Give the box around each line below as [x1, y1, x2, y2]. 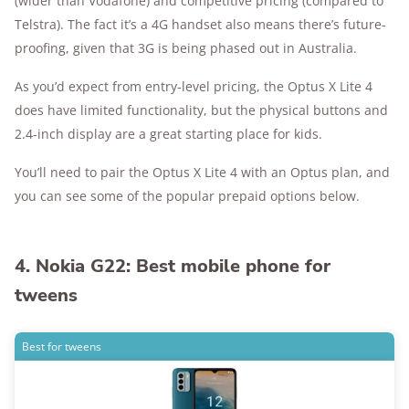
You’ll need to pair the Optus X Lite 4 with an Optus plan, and [15, 163, 390, 182]
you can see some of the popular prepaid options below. [15, 187, 360, 205]
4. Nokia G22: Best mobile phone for [15, 254, 330, 279]
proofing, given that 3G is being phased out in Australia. [15, 39, 357, 58]
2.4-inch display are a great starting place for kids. [15, 125, 322, 143]
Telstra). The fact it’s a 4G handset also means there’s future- [15, 16, 386, 34]
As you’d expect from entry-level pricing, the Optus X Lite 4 [15, 78, 372, 96]
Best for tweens [22, 339, 101, 355]
